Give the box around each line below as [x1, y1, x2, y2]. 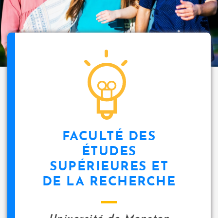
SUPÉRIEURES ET [50, 161, 168, 174]
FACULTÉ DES [62, 130, 156, 144]
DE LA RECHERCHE [42, 176, 176, 189]
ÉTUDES [81, 145, 137, 159]
